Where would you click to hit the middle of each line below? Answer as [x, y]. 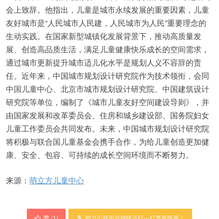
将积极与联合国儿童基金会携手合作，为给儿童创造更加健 [108, 142]
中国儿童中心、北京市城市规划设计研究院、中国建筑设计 [108, 89]
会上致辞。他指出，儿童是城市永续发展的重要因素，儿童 [108, 10]
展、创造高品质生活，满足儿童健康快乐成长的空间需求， [108, 49]
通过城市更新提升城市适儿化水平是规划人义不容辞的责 [104, 62]
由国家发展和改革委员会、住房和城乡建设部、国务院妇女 [108, 115]
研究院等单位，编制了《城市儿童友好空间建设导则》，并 [108, 102]
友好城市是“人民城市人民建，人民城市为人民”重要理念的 [106, 23]
